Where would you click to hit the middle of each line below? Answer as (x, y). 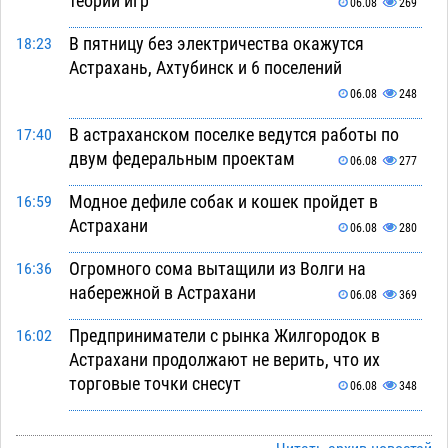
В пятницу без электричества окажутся (216, 44)
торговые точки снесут (154, 384)
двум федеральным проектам (181, 159)
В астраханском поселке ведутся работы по (233, 135)
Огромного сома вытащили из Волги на (217, 269)
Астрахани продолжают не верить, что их (224, 360)
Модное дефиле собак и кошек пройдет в (223, 202)
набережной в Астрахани (162, 293)
